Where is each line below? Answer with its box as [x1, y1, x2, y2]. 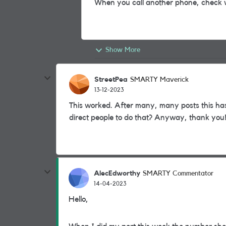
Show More [105, 46, 140, 53]
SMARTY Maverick [130, 76, 189, 83]
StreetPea [94, 76, 128, 83]
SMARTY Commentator [143, 170, 213, 177]
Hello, [69, 195, 88, 203]
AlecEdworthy [94, 169, 140, 177]
